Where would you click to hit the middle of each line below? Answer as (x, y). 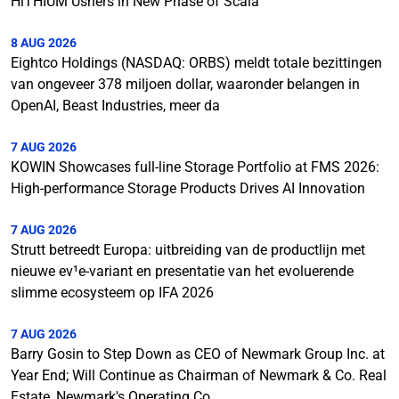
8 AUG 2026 (44, 43)
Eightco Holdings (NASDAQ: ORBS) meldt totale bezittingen (196, 63)
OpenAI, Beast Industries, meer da (115, 106)
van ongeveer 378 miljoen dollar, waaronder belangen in (185, 84)
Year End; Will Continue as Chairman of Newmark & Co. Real (199, 375)
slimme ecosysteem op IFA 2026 (112, 293)
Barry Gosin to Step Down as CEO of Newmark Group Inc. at (198, 354)
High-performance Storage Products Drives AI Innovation (188, 188)
